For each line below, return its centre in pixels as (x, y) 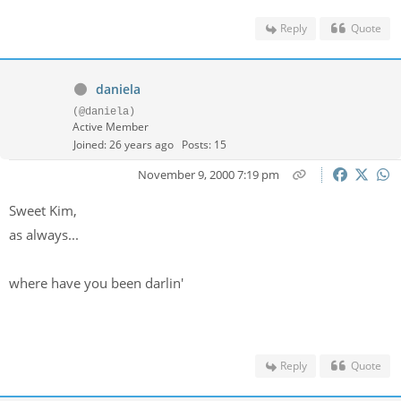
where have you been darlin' (96, 283)
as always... (46, 235)
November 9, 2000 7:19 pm (208, 175)
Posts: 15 (204, 145)
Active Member (111, 127)
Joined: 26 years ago (124, 145)
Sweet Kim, (45, 210)
